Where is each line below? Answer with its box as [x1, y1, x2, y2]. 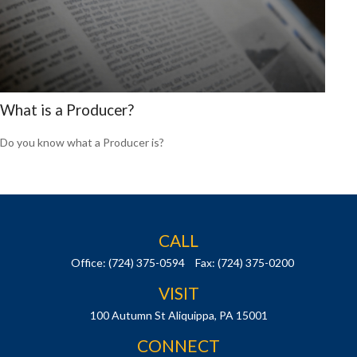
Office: [71, 255, 108, 269]
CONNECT [137, 335, 220, 355]
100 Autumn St [89, 308, 166, 322]
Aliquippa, [167, 308, 217, 322]
